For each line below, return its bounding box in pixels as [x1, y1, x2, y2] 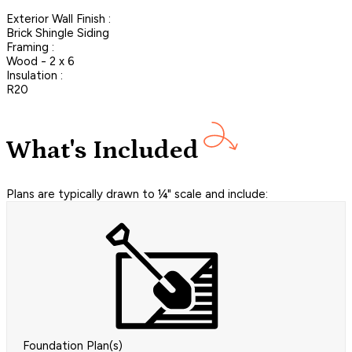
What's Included [6, 136, 199, 166]
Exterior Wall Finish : [6, 11, 111, 26]
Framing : [6, 39, 54, 54]
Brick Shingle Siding [6, 25, 109, 40]
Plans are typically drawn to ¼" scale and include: [6, 186, 268, 201]
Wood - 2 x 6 [6, 53, 75, 68]
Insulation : [6, 68, 63, 82]
